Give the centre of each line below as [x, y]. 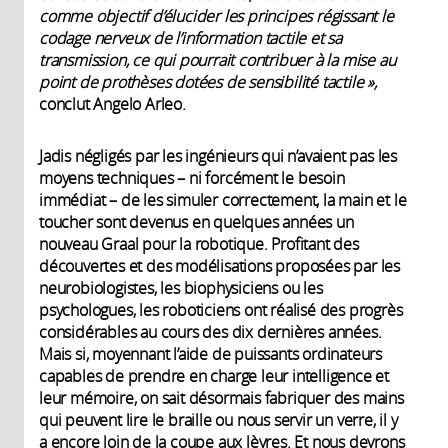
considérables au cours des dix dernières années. [210, 331]
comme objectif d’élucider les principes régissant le [216, 15]
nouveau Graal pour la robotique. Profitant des [199, 243]
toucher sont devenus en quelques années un [196, 221]
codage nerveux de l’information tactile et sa [190, 37]
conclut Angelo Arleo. [112, 103]
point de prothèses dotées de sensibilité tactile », [208, 81]
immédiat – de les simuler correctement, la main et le [223, 199]
